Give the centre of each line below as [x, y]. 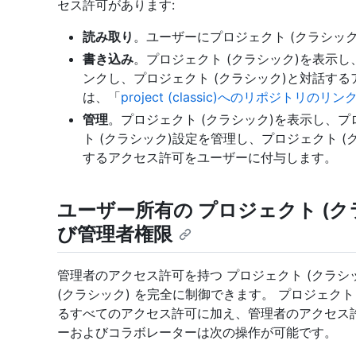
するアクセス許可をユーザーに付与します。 [210, 158]
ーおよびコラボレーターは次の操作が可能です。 [197, 333]
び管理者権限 [115, 234]
